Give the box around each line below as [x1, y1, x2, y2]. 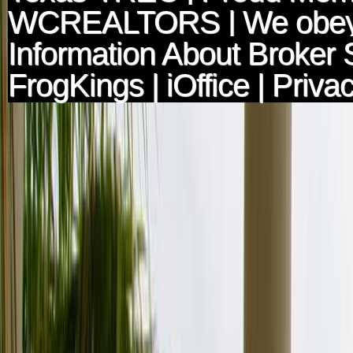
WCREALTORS [8, 5, 220, 39]
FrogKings [8, 68, 143, 102]
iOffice [166, 68, 249, 102]
